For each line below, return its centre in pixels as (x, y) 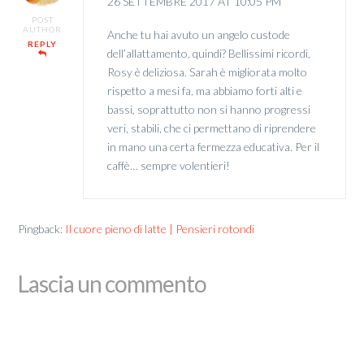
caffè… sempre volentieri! (168, 166)
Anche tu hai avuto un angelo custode (198, 35)
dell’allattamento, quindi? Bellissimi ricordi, (208, 54)
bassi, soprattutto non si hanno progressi (208, 110)
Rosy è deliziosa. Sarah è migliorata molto (207, 72)
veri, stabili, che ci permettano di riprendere (211, 128)
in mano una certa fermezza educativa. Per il (213, 147)
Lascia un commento (113, 283)
